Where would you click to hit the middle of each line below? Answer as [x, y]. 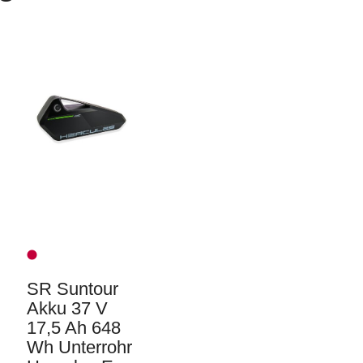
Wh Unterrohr [79, 348]
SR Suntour [72, 289]
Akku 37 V [67, 309]
